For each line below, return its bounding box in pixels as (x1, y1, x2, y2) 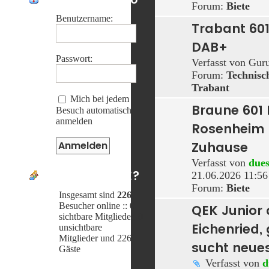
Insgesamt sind (59, 190, 117, 201)
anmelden (56, 116, 92, 127)
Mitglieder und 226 (59, 233, 131, 244)
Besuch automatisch (56, 105, 131, 116)
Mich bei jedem (70, 93, 129, 104)
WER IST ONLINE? (38, 168, 140, 185)
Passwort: (56, 53, 92, 64)
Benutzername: (56, 13, 113, 23)
